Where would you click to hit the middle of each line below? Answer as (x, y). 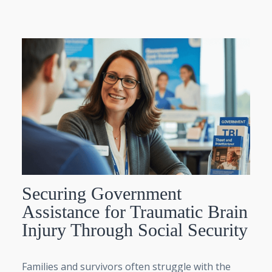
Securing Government (102, 194)
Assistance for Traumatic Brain (135, 212)
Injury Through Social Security (135, 230)
